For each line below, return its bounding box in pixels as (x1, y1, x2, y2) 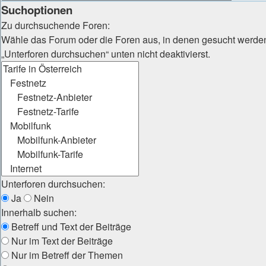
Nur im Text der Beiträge (9, 234, 113, 248)
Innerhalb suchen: (1, 205, 77, 219)
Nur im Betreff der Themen (9, 248, 123, 262)
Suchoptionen (1, 2, 72, 18)
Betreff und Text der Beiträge (9, 220, 131, 233)
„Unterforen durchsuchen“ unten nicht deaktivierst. (1, 47, 210, 61)
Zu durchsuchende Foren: (1, 18, 110, 32)
